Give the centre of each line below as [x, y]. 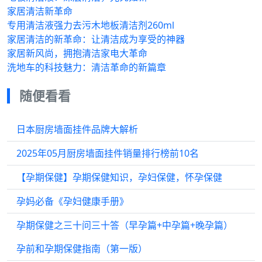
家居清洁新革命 [40, 11]
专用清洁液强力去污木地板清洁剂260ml [91, 25]
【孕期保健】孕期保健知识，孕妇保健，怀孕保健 [119, 177]
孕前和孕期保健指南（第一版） [82, 249]
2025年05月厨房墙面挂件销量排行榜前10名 [108, 153]
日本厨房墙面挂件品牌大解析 [77, 129]
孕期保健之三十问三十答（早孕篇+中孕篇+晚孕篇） [125, 225]
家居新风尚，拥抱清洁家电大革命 [77, 53]
